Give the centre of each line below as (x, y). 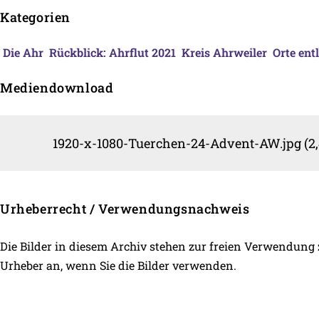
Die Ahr (23, 52)
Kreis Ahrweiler (224, 52)
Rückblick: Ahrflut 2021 (113, 52)
